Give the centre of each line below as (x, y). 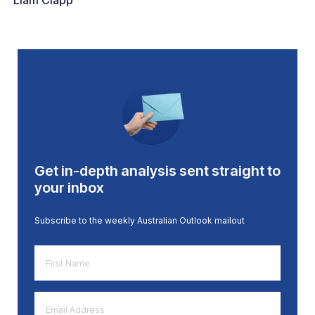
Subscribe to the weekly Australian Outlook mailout (140, 221)
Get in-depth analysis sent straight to (157, 171)
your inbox (69, 188)
